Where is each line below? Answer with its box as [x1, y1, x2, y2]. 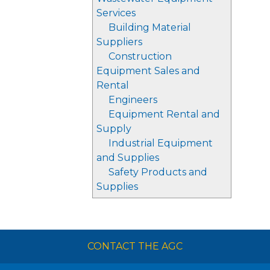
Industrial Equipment [108, 137, 213, 149]
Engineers [108, 94, 157, 105]
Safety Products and [108, 166, 207, 178]
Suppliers [96, 36, 142, 48]
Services [96, 7, 136, 19]
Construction [108, 51, 172, 62]
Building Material [108, 22, 191, 33]
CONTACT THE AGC [87, 240, 183, 252]
